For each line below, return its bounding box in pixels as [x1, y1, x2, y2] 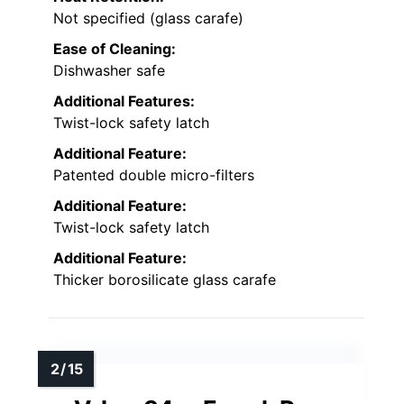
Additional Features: [53, 92, 195, 111]
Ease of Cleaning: [53, 40, 176, 59]
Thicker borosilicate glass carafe [53, 271, 276, 289]
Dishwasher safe [53, 61, 165, 80]
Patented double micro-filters [53, 166, 254, 185]
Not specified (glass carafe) [53, 9, 243, 28]
